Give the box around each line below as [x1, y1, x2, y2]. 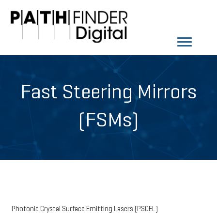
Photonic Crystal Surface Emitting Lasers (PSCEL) [12, 206, 158, 213]
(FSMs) [78, 111, 139, 132]
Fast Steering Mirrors [20, 83, 197, 104]
